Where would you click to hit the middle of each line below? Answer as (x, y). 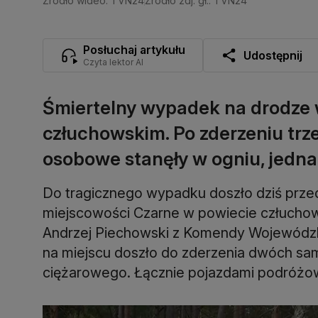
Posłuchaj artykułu (134, 49)
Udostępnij (273, 55)
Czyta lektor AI (113, 62)
